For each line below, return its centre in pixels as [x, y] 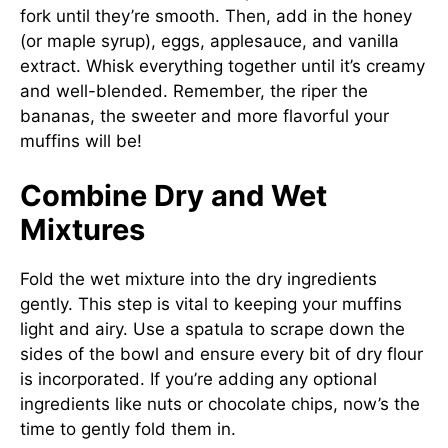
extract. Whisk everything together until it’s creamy [222, 65]
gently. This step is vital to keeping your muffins [211, 304]
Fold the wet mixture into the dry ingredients [198, 279]
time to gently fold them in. [128, 429]
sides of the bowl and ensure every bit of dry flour [221, 354]
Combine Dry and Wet [173, 195]
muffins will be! [81, 140]
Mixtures [82, 229]
